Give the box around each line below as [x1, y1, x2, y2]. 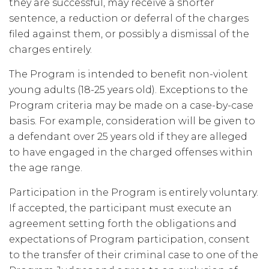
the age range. [9, 162, 82, 174]
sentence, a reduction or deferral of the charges [9, 13, 249, 24]
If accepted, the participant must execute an [9, 202, 232, 214]
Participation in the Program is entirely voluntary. [9, 187, 258, 198]
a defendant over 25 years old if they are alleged [9, 131, 247, 142]
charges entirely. [9, 44, 92, 55]
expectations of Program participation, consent [9, 234, 250, 245]
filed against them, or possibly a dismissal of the [9, 28, 249, 40]
